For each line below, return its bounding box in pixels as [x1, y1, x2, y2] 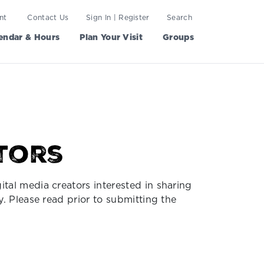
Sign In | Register [85, 12, 150, 22]
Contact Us [27, 12, 69, 22]
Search [167, 12, 192, 22]
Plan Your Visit [80, 31, 143, 44]
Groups [163, 31, 194, 44]
